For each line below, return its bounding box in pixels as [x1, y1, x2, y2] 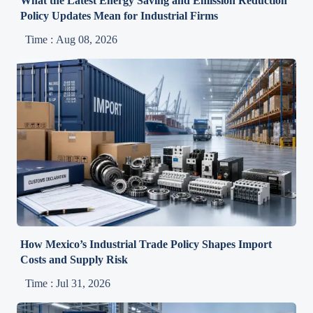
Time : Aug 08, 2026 [25, 33, 118, 45]
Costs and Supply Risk [20, 253, 129, 265]
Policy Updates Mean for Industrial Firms [20, 9, 219, 22]
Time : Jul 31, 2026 [25, 277, 111, 289]
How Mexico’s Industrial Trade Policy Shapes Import [20, 238, 272, 250]
